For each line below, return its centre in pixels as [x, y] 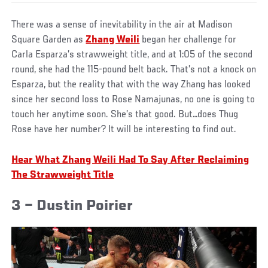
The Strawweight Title [63, 176]
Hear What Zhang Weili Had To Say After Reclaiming [130, 161]
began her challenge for [188, 40]
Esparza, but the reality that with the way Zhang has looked [131, 85]
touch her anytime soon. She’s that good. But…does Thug [125, 115]
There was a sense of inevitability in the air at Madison [122, 25]
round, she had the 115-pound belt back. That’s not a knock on [134, 70]
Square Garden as [49, 40]
